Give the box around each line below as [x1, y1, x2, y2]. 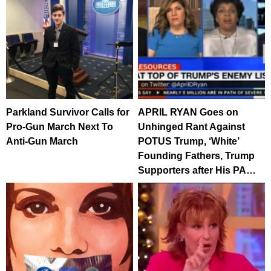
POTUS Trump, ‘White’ [138, 135, 240, 146]
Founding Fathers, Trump [138, 150, 255, 161]
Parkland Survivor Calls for [6, 106, 129, 117]
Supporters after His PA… [138, 165, 256, 175]
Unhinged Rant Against [138, 121, 246, 132]
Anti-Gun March [6, 135, 78, 146]
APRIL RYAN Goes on [138, 106, 239, 117]
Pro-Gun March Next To [6, 121, 113, 132]
